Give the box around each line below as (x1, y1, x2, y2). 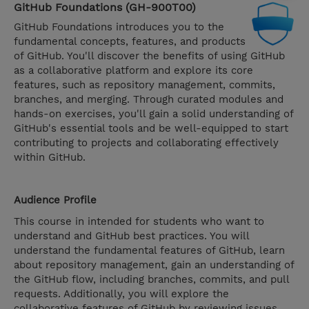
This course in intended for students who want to (14, 215, 264, 228)
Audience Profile (14, 194, 97, 207)
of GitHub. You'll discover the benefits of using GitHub (14, 50, 285, 63)
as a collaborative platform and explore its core (14, 64, 253, 77)
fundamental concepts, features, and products (14, 35, 246, 48)
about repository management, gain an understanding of (14, 259, 294, 272)
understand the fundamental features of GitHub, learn (14, 244, 285, 257)
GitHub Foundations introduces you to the (14, 21, 224, 34)
